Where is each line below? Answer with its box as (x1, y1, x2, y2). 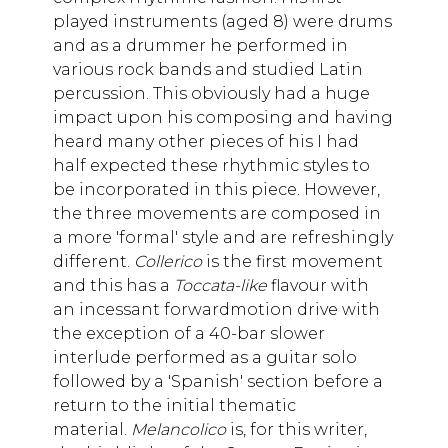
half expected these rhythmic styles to (53, 155, 370, 175)
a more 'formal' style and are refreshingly (53, 227, 393, 247)
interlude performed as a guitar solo (53, 347, 357, 367)
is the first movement (206, 251, 383, 271)
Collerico (134, 251, 206, 271)
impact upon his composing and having (53, 107, 393, 127)
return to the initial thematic (53, 395, 296, 415)
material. (53, 419, 131, 439)
